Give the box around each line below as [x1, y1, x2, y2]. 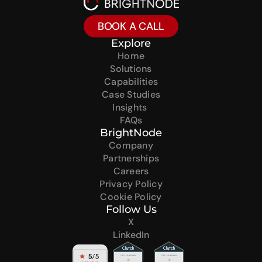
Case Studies [102, 88, 160, 101]
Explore [111, 36, 151, 50]
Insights [112, 101, 150, 113]
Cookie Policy [100, 190, 162, 203]
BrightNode [100, 126, 162, 139]
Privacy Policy [99, 177, 163, 190]
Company [109, 139, 153, 151]
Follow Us [105, 202, 157, 216]
